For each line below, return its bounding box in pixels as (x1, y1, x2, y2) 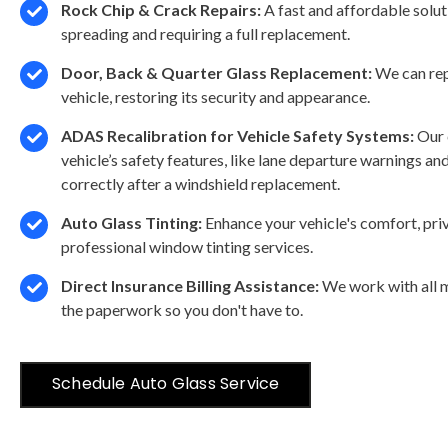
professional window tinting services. (61, 236, 313, 256)
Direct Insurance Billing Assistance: (61, 275, 319, 295)
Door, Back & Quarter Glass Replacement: (61, 62, 372, 82)
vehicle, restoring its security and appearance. (61, 86, 370, 106)
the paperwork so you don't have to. (61, 299, 303, 319)
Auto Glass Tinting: (61, 212, 202, 232)
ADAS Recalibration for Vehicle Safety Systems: (61, 125, 414, 145)
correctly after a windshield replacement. (61, 173, 340, 193)
